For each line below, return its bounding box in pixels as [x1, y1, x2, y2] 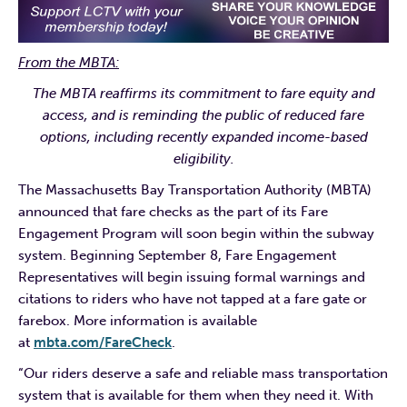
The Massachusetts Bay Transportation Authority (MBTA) [18, 181, 372, 198]
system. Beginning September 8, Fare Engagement [18, 246, 336, 263]
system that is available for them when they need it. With [18, 386, 373, 403]
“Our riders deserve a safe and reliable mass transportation [18, 364, 388, 382]
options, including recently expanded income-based [39, 128, 368, 145]
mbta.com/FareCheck [34, 333, 172, 351]
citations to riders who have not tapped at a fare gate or [18, 290, 367, 307]
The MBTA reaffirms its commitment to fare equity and [32, 84, 375, 102]
